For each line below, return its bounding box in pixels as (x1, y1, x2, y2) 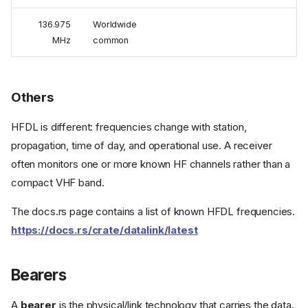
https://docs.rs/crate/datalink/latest (11, 223, 198, 237)
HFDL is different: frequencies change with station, (11, 120, 247, 134)
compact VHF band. (11, 176, 104, 190)
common (93, 34, 129, 45)
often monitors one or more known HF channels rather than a (11, 157, 291, 171)
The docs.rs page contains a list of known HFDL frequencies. (11, 205, 296, 219)
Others (11, 89, 54, 106)
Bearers (11, 265, 67, 285)
